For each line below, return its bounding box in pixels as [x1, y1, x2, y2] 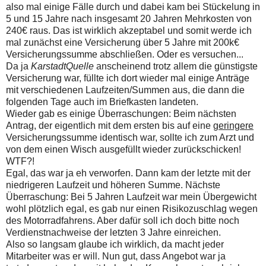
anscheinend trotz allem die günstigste [94, 61, 258, 72]
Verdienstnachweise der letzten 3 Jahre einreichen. [6, 227, 221, 238]
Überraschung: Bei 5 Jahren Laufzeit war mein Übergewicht [6, 192, 256, 202]
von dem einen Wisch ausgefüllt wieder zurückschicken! [6, 144, 241, 155]
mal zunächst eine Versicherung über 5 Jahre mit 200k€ [6, 37, 239, 48]
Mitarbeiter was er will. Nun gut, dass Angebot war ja [6, 251, 226, 262]
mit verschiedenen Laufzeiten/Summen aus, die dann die [6, 85, 245, 96]
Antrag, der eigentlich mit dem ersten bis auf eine [6, 121, 213, 131]
